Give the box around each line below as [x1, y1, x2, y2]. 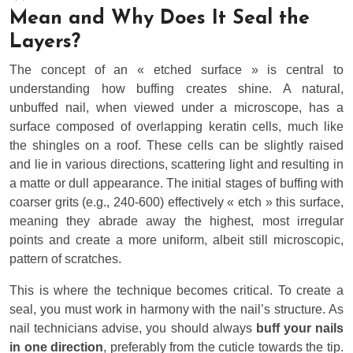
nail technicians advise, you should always [9, 321, 256, 336]
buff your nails [255, 321, 344, 336]
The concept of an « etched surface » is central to [9, 63, 344, 77]
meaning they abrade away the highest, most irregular [9, 214, 344, 229]
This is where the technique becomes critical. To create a [9, 284, 344, 298]
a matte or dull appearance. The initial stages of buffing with [9, 176, 344, 191]
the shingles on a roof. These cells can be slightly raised [9, 139, 344, 153]
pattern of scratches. [9, 252, 121, 266]
